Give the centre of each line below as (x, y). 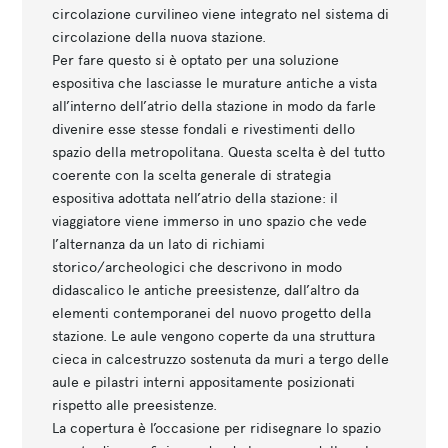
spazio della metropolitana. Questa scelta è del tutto (219, 151)
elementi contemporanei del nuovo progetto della (212, 312)
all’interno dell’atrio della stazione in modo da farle (214, 105)
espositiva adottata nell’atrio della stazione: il (195, 197)
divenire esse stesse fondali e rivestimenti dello (204, 128)
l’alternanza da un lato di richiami (159, 243)
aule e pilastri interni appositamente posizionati (204, 381)
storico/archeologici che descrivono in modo (197, 266)
